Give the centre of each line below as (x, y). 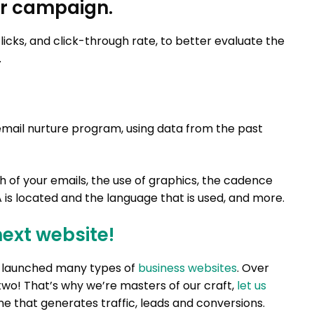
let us (252, 285)
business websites (187, 268)
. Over (253, 268)
